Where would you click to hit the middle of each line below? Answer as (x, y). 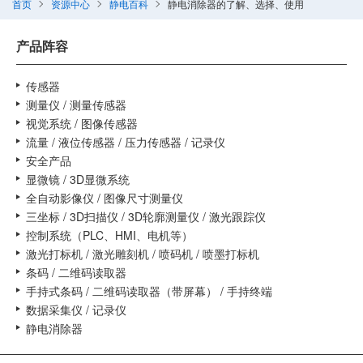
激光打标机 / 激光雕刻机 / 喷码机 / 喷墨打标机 (143, 254)
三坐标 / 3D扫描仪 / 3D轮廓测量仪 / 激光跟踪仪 (146, 216)
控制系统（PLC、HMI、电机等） (109, 235)
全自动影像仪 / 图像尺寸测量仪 (105, 198)
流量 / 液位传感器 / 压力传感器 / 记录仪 (126, 142)
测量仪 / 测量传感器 (76, 105)
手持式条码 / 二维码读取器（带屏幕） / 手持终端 (149, 291)
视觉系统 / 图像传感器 (82, 123)
